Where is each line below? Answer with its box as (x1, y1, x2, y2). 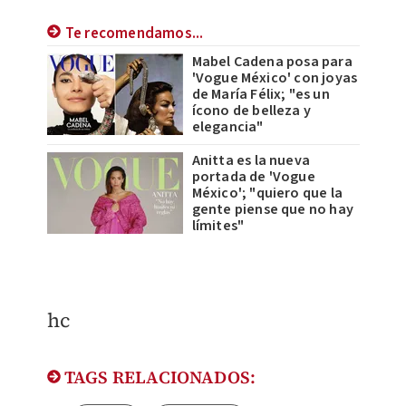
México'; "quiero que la (191, 182, 343, 203)
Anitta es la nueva (191, 150, 311, 170)
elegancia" (191, 116, 264, 137)
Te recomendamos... (64, 22, 204, 44)
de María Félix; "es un (191, 83, 330, 104)
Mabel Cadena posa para (191, 51, 353, 72)
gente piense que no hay (191, 198, 354, 219)
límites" (191, 215, 245, 236)
